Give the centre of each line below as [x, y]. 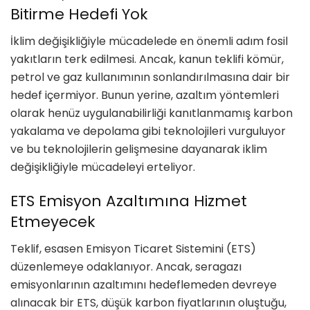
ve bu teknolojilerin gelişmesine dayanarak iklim [139, 149]
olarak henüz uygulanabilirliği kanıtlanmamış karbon [152, 113]
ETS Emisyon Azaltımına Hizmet [129, 201]
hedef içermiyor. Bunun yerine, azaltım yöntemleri [145, 95]
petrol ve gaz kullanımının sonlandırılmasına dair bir [150, 77]
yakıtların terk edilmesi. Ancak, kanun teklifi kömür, [147, 59]
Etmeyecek [53, 222]
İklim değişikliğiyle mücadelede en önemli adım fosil [149, 41]
